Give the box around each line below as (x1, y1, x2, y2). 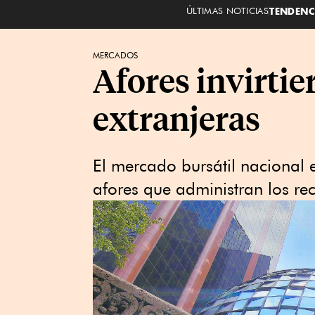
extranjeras (93, 97, 260, 139)
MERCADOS (93, 50, 138, 60)
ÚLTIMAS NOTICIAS (186, 4, 269, 16)
